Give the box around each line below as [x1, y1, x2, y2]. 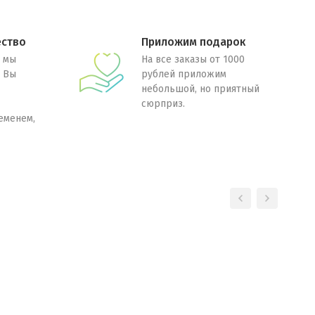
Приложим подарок [141, 35, 245, 49]
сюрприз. [141, 98, 185, 110]
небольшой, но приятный [141, 83, 259, 95]
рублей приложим [141, 68, 226, 80]
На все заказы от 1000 [141, 53, 245, 65]
